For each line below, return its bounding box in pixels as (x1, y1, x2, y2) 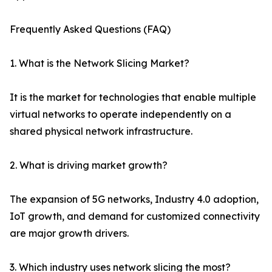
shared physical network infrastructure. (10, 125, 192, 138)
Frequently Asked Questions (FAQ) (10, 23, 171, 36)
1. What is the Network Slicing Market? (10, 57, 189, 70)
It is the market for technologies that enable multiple (10, 91, 256, 104)
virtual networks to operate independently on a (10, 108, 231, 121)
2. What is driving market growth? (10, 159, 168, 172)
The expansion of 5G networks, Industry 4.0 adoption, (10, 193, 259, 206)
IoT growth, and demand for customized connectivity (10, 210, 260, 223)
